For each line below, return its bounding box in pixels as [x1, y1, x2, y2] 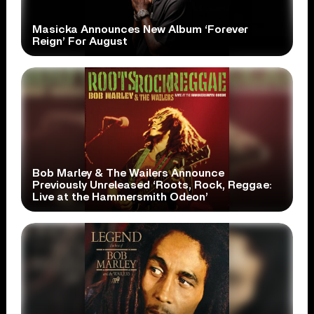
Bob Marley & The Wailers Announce [32, 167, 225, 179]
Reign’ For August [32, 35, 128, 47]
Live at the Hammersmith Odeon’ [32, 191, 209, 203]
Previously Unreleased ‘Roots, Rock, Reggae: [32, 179, 273, 191]
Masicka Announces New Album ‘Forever [32, 23, 249, 35]
